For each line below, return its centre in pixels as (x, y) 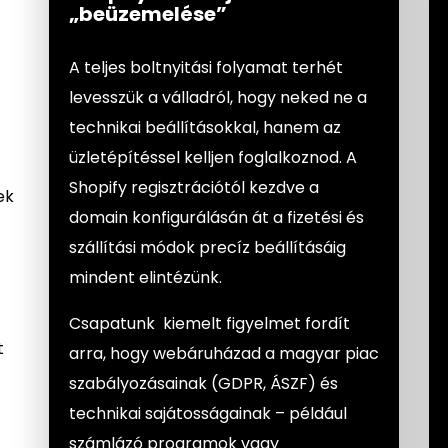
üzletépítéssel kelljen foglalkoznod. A (213, 157)
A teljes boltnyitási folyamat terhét (206, 67)
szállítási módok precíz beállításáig (207, 247)
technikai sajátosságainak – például (208, 413)
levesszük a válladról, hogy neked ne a (218, 97)
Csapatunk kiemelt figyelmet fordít (209, 323)
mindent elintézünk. (147, 277)
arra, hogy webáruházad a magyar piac (224, 353)
